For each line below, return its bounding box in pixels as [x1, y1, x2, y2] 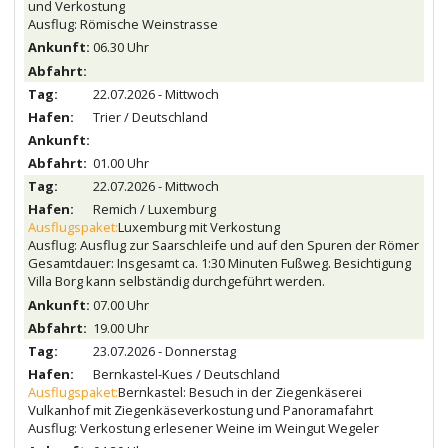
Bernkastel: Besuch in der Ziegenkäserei [117, 383, 362, 402]
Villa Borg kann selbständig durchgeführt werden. [27, 272, 325, 291]
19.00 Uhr [92, 318, 149, 337]
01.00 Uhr [92, 154, 149, 173]
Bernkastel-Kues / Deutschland [92, 365, 280, 384]
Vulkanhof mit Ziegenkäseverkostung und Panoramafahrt [27, 401, 373, 420]
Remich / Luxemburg [92, 200, 216, 219]
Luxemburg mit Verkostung [117, 218, 280, 237]
